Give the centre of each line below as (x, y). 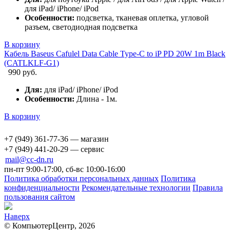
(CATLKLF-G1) (32, 63)
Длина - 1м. (96, 99)
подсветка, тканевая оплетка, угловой (142, 18)
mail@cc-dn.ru (29, 160)
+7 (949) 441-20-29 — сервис (54, 149)
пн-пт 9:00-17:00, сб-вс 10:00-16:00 (65, 169)
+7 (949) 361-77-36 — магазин (56, 139)
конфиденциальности (42, 188)
